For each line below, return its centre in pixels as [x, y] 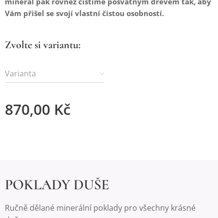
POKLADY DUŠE [57, 185]
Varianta [20, 73]
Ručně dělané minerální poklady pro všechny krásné [100, 208]
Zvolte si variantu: [43, 45]
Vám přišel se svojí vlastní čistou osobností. [84, 13]
